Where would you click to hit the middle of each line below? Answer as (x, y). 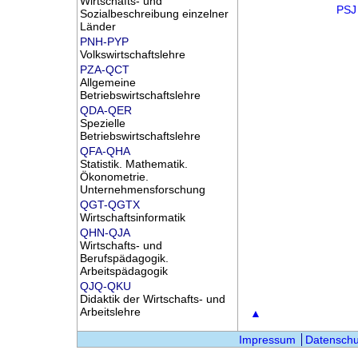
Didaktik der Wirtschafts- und (152, 299)
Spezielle (102, 123)
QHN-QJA (105, 233)
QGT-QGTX (109, 205)
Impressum (267, 339)
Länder (97, 26)
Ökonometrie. (114, 177)
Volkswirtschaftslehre (132, 55)
